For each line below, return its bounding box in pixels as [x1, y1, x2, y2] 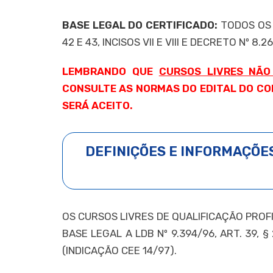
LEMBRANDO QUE [62, 65, 159, 77]
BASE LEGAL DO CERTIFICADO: [62, 18, 218, 31]
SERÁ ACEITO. [62, 99, 133, 112]
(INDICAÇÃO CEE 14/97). [62, 244, 177, 257]
